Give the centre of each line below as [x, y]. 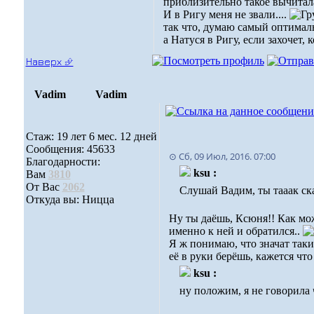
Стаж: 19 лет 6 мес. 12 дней [91, 136]
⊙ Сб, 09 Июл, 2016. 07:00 [222, 156]
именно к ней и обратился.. [235, 231]
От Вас [44, 187]
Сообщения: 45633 [70, 149]
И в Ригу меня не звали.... [226, 14]
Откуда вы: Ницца [70, 199]
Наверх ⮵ [49, 61]
